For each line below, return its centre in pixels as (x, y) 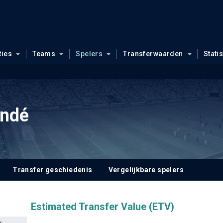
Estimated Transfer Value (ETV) (102, 207)
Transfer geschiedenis (53, 170)
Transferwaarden (153, 54)
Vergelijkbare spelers (146, 170)
